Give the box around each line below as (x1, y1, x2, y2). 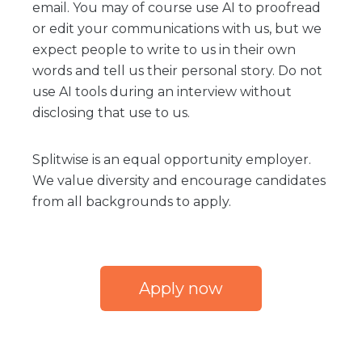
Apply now (139, 279, 223, 298)
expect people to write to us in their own (32, 42, 296, 57)
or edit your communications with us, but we (32, 21, 322, 36)
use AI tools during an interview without (32, 84, 292, 99)
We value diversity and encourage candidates (32, 173, 326, 188)
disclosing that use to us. (32, 105, 190, 120)
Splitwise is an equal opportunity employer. (32, 152, 311, 167)
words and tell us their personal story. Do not (32, 63, 322, 78)
